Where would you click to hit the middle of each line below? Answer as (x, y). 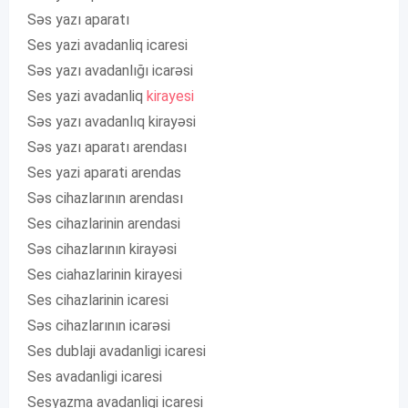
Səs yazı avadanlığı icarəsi (110, 71)
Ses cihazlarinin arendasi (104, 224)
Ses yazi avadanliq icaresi (107, 46)
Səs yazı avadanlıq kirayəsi (112, 122)
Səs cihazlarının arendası (105, 199)
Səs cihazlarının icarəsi (99, 326)
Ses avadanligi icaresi (95, 377)
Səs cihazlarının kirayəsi (102, 250)
